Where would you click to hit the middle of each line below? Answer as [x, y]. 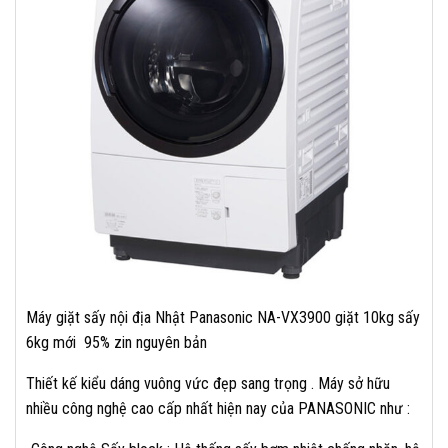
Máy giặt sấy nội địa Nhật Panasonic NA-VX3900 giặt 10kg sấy [223, 317]
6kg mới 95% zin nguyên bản [116, 342]
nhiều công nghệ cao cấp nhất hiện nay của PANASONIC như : [218, 408]
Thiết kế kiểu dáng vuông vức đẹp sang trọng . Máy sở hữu [208, 383]
